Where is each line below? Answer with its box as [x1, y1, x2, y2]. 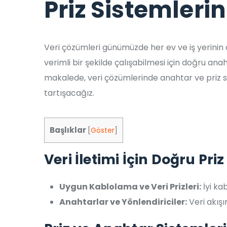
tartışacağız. [44, 87, 94, 99]
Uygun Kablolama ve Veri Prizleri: [59, 181, 201, 193]
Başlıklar [50, 125, 86, 135]
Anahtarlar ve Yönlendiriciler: [59, 196, 187, 208]
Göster [91, 126, 115, 135]
